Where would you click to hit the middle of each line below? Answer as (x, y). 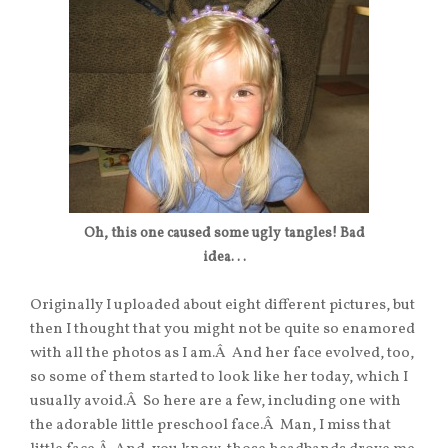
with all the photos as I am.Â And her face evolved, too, (222, 354)
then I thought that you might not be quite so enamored (222, 330)
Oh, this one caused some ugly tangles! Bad (224, 234)
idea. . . (224, 258)
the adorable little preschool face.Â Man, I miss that (210, 426)
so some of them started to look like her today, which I (219, 378)
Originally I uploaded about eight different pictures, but (222, 306)
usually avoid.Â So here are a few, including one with (215, 402)
